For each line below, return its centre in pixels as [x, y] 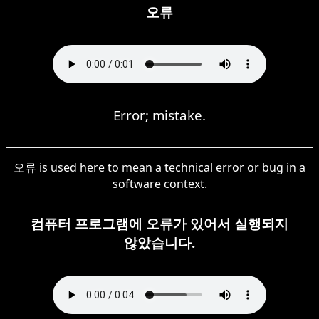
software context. [159, 183]
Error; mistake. [159, 115]
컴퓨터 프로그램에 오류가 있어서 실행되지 [159, 223]
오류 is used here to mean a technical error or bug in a [159, 167]
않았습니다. [159, 242]
